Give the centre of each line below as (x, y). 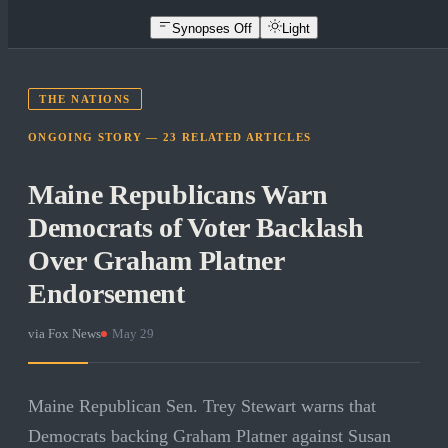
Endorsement (106, 294)
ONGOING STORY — (96, 137)
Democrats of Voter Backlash (196, 228)
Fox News (74, 334)
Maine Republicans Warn (178, 195)
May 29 (133, 334)
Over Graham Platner (156, 261)
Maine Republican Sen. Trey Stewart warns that (202, 406)
